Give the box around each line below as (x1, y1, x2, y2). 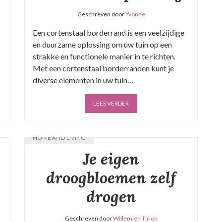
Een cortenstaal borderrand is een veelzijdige (33, 28, 184, 37)
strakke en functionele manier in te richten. (33, 52, 175, 61)
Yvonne (125, 10, 145, 18)
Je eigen (83, 149, 139, 169)
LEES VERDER (93, 100, 129, 107)
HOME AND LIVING (33, 134, 86, 141)
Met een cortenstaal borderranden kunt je (33, 63, 174, 73)
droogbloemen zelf (46, 167, 176, 188)
